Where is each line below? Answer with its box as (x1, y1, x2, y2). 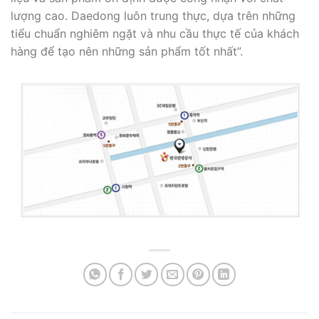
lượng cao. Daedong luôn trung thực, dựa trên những (11, 9, 296, 23)
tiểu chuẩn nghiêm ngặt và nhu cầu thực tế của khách (11, 26, 299, 41)
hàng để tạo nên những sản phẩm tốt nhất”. (11, 44, 243, 59)
